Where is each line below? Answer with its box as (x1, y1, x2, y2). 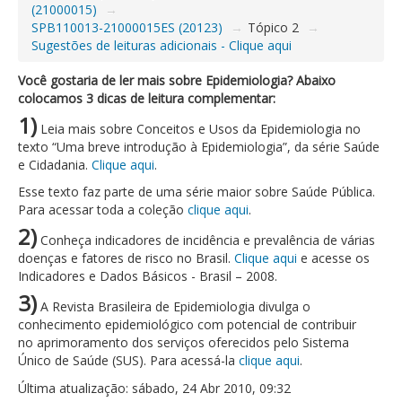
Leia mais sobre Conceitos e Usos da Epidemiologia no (37, 120, 361, 137)
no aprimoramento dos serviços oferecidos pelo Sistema (18, 334, 349, 351)
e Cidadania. (18, 156, 92, 173)
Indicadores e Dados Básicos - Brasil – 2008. (18, 267, 277, 284)
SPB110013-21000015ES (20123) (31, 19, 223, 36)
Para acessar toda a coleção (18, 201, 188, 218)
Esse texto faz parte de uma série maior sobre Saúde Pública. (18, 183, 375, 200)
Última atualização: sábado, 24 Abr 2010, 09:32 (18, 380, 291, 397)
